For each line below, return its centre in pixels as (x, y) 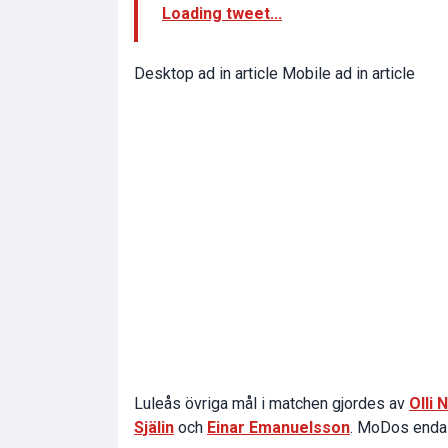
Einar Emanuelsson (278, 427)
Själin (154, 427)
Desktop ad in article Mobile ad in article (274, 73)
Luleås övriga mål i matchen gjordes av (271, 403)
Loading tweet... (222, 13)
